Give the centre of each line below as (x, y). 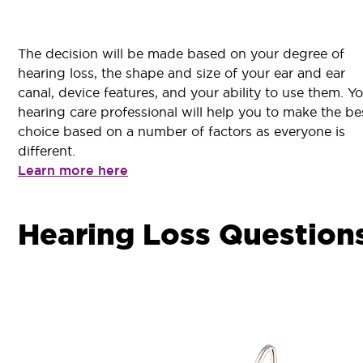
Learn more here (73, 171)
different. (47, 151)
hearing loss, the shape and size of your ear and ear (181, 73)
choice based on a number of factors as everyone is (181, 132)
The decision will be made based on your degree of (181, 54)
